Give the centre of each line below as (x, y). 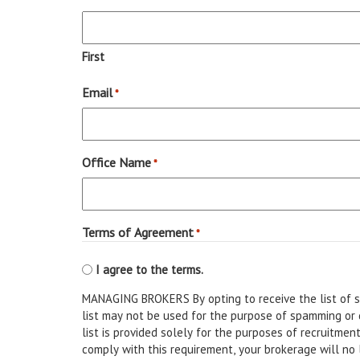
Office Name (117, 163)
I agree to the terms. (149, 270)
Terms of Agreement (138, 233)
